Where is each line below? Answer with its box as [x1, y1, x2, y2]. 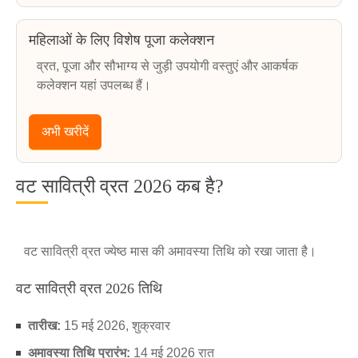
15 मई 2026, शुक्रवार [61, 319, 170, 332]
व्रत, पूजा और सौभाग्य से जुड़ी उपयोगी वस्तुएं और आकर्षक [37, 59, 298, 73]
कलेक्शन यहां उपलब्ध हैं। [37, 78, 151, 92]
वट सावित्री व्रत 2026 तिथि [16, 280, 162, 296]
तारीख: [28, 319, 61, 332]
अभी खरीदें [42, 125, 89, 138]
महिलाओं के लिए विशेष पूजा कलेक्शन [29, 32, 214, 48]
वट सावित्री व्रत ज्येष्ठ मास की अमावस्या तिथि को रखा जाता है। [24, 245, 316, 258]
